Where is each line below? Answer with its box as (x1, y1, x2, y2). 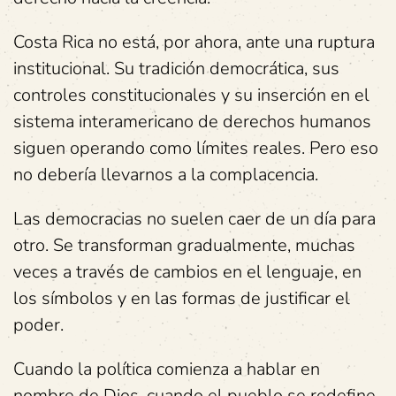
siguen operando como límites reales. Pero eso (13, 136, 378, 160)
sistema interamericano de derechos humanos (13, 110, 371, 133)
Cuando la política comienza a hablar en (13, 357, 320, 381)
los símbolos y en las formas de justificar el (13, 286, 350, 310)
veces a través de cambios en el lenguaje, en (13, 260, 362, 284)
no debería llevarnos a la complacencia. (13, 163, 318, 187)
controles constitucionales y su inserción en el (13, 83, 369, 107)
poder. (13, 313, 64, 337)
